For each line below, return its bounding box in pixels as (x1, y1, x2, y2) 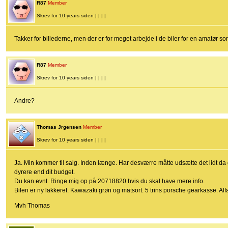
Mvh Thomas (14, 202, 50, 210)
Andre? (14, 97, 35, 105)
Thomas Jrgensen (37, 124, 81, 130)
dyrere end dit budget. (14, 168, 75, 176)
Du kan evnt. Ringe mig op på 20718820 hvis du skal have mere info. (14, 178, 205, 185)
